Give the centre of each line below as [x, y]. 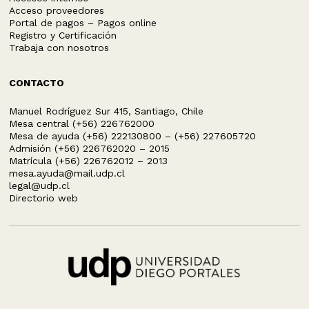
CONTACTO [37, 82]
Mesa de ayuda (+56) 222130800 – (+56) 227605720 [133, 136]
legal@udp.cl [40, 185]
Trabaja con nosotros [59, 47]
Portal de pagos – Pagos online [83, 22]
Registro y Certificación [63, 35]
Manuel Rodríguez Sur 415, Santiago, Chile [107, 111]
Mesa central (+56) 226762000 [82, 123]
